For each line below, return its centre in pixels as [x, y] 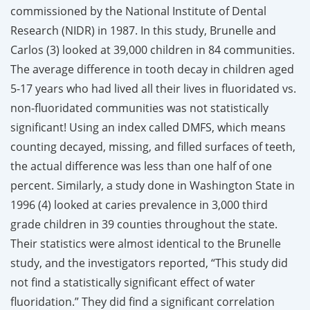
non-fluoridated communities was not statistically [139, 108]
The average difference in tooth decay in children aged [152, 69]
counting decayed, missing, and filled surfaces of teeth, [153, 146]
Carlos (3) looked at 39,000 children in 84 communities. [153, 49]
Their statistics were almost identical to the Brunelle [146, 243]
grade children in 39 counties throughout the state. [144, 224]
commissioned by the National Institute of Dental [138, 11]
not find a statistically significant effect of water [133, 282]
